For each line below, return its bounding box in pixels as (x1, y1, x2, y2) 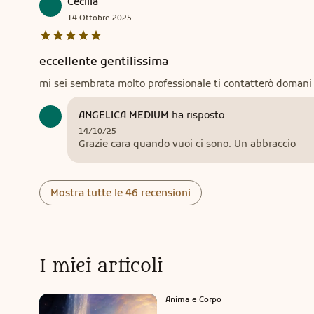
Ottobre (79, 13, 110, 22)
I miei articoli (39, 256, 163, 277)
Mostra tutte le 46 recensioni (50, 186, 191, 199)
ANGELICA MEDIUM (78, 109, 169, 121)
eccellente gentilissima (39, 54, 169, 68)
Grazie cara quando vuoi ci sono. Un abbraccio (78, 137, 296, 150)
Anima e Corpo (165, 294, 221, 304)
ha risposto (172, 109, 224, 121)
